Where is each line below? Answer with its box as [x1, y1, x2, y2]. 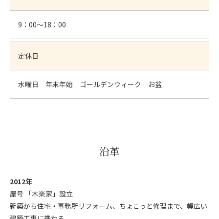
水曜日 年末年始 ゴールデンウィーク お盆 [18, 79, 162, 89]
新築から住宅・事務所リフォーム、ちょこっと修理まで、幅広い [10, 200, 207, 211]
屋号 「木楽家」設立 [10, 188, 73, 198]
